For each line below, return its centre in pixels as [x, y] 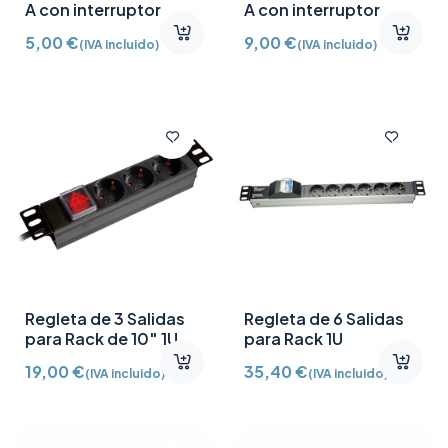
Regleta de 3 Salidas [105, 318]
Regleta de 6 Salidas [324, 318]
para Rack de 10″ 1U [101, 338]
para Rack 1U [293, 338]
